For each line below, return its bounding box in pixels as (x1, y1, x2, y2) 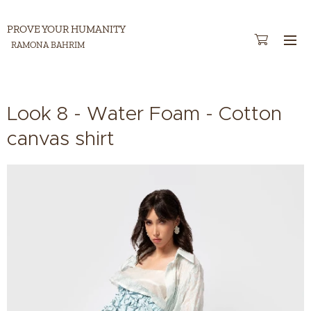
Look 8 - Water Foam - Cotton (7, 101, 282, 126)
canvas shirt (7, 126, 115, 151)
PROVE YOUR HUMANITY (7, 23, 128, 35)
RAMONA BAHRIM (7, 40, 85, 50)
